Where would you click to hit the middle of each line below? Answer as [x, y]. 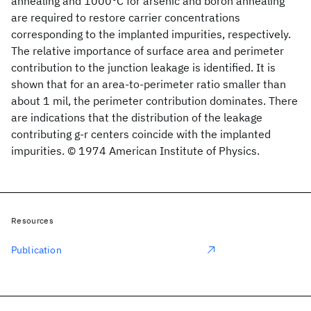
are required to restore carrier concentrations [126, 17]
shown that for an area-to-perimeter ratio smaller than [149, 84]
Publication [36, 250]
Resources [32, 220]
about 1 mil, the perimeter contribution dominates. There [154, 101]
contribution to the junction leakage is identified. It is [143, 67]
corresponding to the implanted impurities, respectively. [151, 34]
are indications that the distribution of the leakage [137, 117]
